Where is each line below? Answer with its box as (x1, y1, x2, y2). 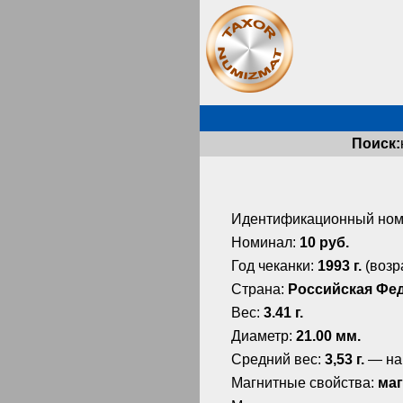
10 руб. (300, 235, 349, 251)
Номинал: (231, 235, 300, 251)
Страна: (231, 282, 288, 298)
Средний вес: (231, 352, 325, 368)
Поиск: (352, 135, 400, 151)
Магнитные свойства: (231, 375, 378, 391)
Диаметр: (231, 328, 296, 345)
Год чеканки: (231, 258, 318, 274)
